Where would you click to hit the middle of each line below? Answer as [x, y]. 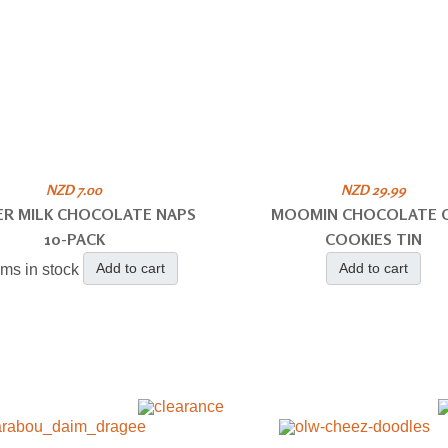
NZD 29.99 [374, 189]
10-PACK [74, 239]
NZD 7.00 [74, 189]
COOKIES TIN [374, 239]
